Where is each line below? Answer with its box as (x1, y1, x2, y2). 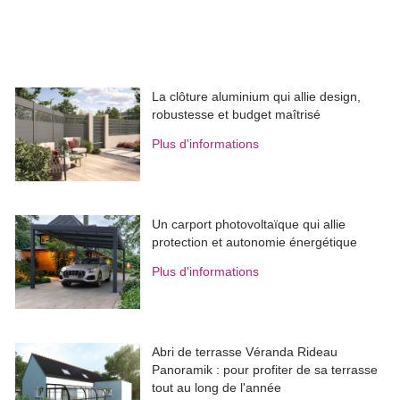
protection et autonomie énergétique (152, 235, 358, 250)
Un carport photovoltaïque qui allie (152, 217, 346, 232)
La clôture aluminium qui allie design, (152, 89, 362, 104)
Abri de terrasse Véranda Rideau (152, 345, 338, 360)
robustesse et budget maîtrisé (152, 107, 321, 122)
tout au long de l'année (152, 380, 282, 396)
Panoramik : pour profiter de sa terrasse (152, 362, 379, 378)
